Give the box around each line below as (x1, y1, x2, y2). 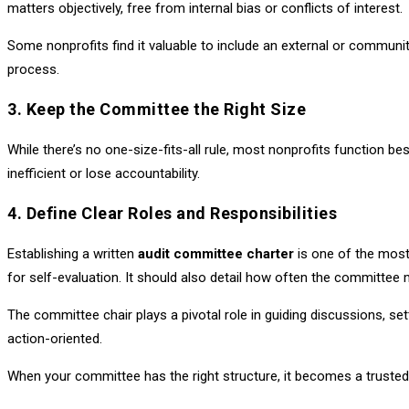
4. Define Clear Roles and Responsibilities (7, 203, 337, 223)
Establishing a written (7, 245, 138, 262)
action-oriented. (7, 330, 102, 347)
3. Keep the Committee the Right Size (7, 99, 306, 119)
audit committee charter (138, 245, 294, 262)
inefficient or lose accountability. (7, 164, 200, 182)
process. (7, 60, 59, 78)
